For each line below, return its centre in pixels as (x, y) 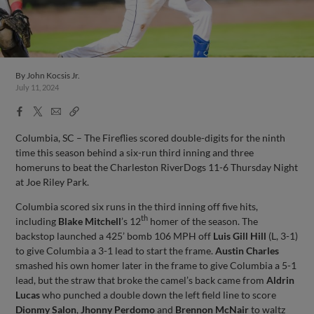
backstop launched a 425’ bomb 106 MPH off (115, 235)
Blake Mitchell (90, 221)
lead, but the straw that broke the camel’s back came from (141, 280)
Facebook (36, 110)
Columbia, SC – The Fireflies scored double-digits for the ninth (151, 137)
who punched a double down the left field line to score (158, 294)
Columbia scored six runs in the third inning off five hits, (137, 206)
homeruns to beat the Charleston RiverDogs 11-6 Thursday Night (157, 167)
